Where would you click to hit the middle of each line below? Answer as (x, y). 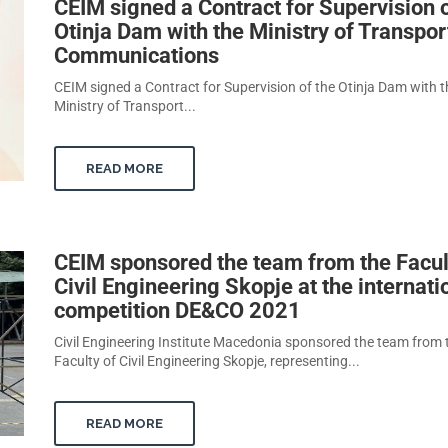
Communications (136, 56)
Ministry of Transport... (125, 106)
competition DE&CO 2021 (177, 311)
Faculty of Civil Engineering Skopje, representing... (207, 361)
